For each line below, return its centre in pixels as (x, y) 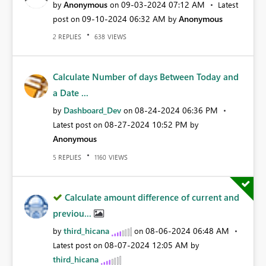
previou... (73, 213)
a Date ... (71, 93)
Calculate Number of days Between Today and (146, 77)
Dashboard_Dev (92, 110)
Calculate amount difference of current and (152, 197)
